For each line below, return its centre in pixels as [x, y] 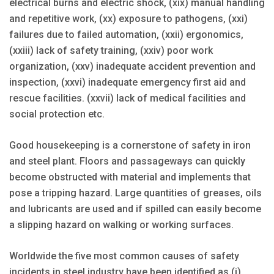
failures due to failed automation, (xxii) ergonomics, [126, 34]
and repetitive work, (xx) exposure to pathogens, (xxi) [128, 18]
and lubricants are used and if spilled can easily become [135, 209]
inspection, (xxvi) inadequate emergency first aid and [128, 82]
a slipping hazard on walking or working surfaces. [121, 224]
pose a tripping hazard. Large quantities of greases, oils [135, 193]
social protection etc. [57, 114]
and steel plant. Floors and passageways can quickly [127, 161]
